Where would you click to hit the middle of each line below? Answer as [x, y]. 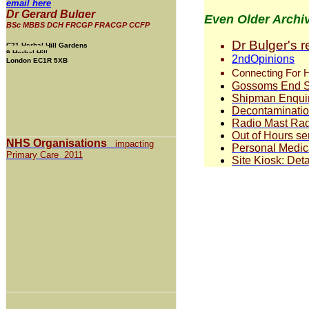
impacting [130, 144]
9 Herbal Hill [27, 53]
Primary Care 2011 [44, 155]
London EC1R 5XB [37, 60]
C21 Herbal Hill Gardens [47, 45]
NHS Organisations [57, 143]
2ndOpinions [263, 59]
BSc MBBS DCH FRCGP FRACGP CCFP [78, 25]
